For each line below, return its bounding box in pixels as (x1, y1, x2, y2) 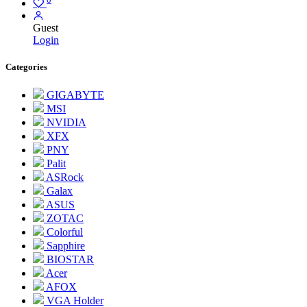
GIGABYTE (47, 89, 104, 101)
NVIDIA (47, 116, 86, 129)
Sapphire (47, 240, 85, 252)
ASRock (46, 171, 84, 184)
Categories (5, 62, 47, 73)
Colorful (47, 226, 83, 238)
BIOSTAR (47, 254, 94, 266)
